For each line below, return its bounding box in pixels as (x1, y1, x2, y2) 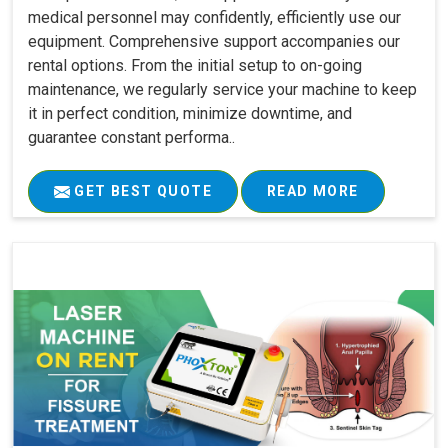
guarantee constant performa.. (28, 128, 235, 148)
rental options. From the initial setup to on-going (28, 56, 362, 76)
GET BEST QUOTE (70, 183, 212, 200)
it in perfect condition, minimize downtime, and (28, 104, 352, 124)
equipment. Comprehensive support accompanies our (28, 32, 400, 52)
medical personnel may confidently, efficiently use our (28, 8, 401, 28)
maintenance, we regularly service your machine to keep (28, 80, 417, 100)
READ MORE (267, 183, 359, 200)
